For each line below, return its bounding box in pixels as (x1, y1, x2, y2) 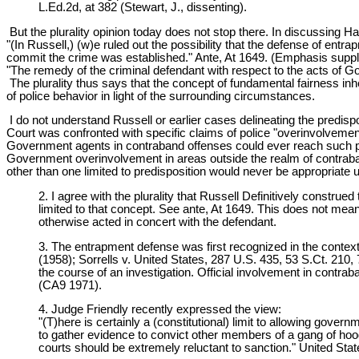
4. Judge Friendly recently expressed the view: (38, 303, 281, 317)
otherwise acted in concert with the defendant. (38, 216, 276, 228)
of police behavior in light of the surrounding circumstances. (6, 89, 315, 103)
